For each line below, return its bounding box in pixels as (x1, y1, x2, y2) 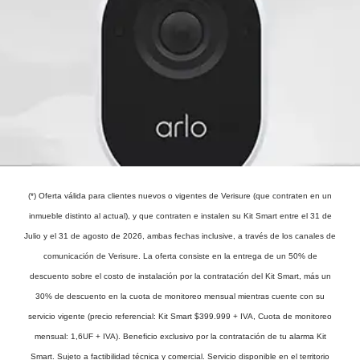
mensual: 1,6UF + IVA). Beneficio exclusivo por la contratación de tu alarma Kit (34, 331, 326, 341)
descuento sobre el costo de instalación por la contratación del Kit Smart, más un (29, 271, 331, 280)
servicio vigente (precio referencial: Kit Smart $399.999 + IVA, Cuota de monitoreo (28, 311, 332, 321)
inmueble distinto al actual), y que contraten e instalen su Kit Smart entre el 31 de (28, 211, 332, 220)
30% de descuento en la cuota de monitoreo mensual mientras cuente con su (35, 291, 325, 301)
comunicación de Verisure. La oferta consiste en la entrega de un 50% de (43, 251, 317, 260)
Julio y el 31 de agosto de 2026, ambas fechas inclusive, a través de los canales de (24, 231, 336, 240)
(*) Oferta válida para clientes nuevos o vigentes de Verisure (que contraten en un (28, 190, 332, 200)
